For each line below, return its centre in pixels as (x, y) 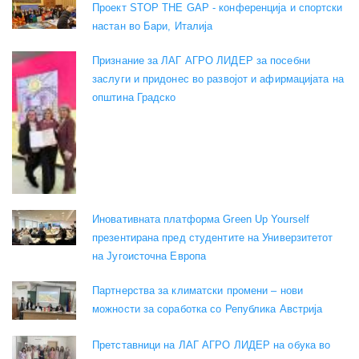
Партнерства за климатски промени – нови (198, 290)
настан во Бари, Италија (153, 26)
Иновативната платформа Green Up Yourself (201, 219)
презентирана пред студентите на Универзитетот (213, 237)
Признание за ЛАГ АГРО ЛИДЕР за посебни (201, 60)
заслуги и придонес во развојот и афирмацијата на (218, 79)
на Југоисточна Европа (149, 256)
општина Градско (134, 97)
